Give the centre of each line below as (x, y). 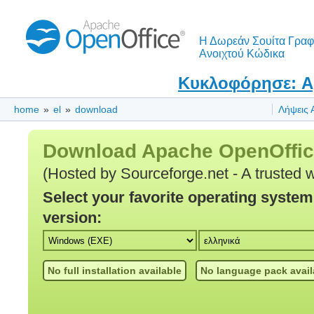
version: (72, 217)
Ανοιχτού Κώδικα (242, 54)
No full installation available (114, 271)
